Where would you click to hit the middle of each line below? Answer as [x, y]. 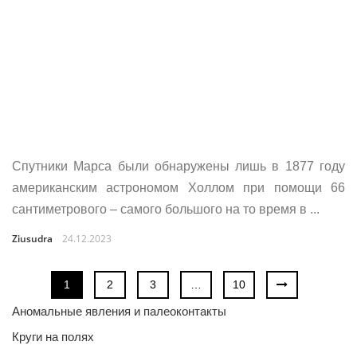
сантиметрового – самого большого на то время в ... [166, 209]
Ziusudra [32, 239]
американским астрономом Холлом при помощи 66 [178, 188]
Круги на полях [53, 337]
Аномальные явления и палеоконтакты [119, 311]
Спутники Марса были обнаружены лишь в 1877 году [178, 166]
